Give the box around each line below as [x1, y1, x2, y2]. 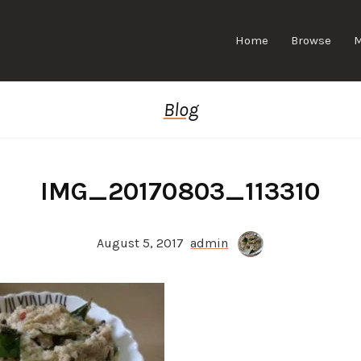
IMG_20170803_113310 [40, 176, 321, 206]
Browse [291, 33, 331, 48]
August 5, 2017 [97, 234, 191, 251]
